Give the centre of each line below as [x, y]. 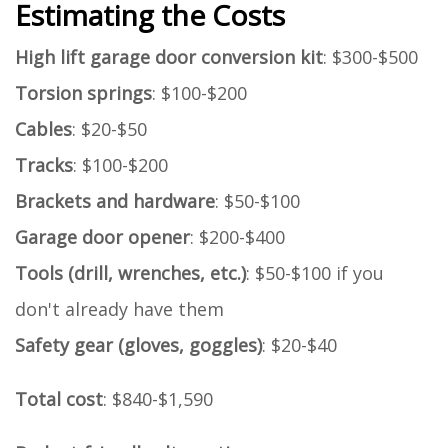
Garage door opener [102, 236]
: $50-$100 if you [315, 272]
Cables [43, 128]
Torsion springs [83, 92]
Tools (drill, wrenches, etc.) [130, 272]
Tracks [44, 164]
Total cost [59, 398]
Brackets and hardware [115, 200]
